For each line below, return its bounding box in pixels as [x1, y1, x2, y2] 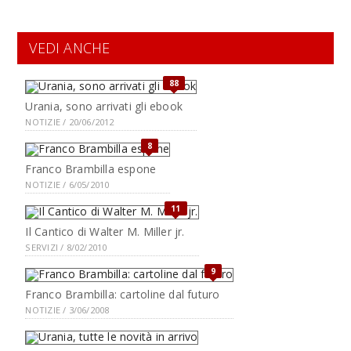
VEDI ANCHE [29, 38, 110, 57]
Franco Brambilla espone [25, 161, 157, 176]
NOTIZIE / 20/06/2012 [25, 116, 114, 128]
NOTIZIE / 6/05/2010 [25, 179, 110, 190]
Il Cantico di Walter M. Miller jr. [25, 224, 185, 239]
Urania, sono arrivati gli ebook [25, 99, 183, 114]
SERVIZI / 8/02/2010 [25, 241, 107, 253]
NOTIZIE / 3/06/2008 [25, 304, 110, 316]
